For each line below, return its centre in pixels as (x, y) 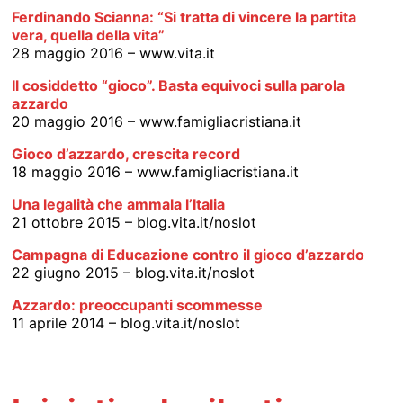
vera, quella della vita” (89, 35)
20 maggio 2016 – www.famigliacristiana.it (157, 121)
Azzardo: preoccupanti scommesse (139, 304)
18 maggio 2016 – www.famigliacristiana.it (156, 171)
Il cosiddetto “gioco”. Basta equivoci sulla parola (179, 85)
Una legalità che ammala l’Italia (119, 204)
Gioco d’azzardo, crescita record (126, 153)
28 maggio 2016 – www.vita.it (114, 53)
